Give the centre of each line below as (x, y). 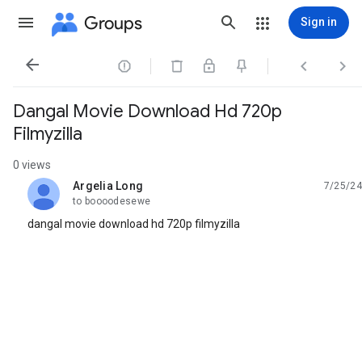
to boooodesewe (112, 201)
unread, (92, 192)
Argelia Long (108, 186)
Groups (113, 23)
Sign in (319, 22)
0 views (32, 165)
